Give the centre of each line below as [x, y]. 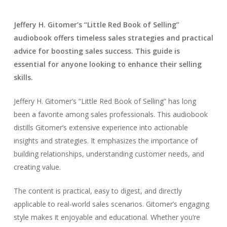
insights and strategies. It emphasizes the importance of [105, 141]
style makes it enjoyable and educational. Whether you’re [107, 217]
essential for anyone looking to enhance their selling [107, 64]
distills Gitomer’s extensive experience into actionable [101, 127]
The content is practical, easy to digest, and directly [98, 191]
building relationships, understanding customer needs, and [109, 154]
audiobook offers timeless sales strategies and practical [113, 38]
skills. [23, 77]
